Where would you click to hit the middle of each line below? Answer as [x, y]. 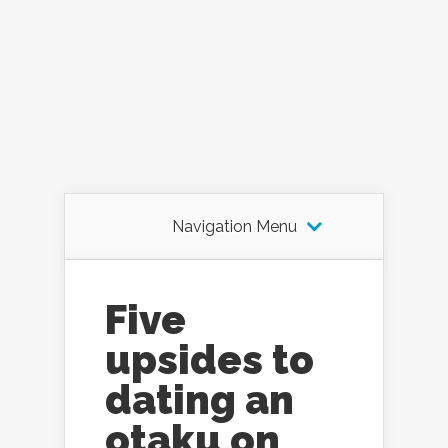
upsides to [209, 360]
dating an [199, 400]
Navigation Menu [234, 227]
